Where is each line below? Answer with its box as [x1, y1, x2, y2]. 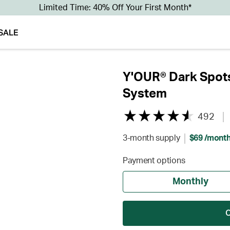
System [123, 88, 167, 100]
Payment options [123, 157, 185, 165]
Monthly [172, 177, 209, 186]
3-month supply [123, 134, 180, 142]
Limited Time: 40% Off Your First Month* [39, 4, 191, 12]
